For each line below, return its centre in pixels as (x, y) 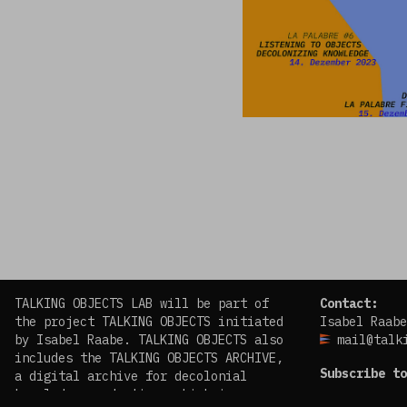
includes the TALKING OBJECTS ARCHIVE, (149, 358)
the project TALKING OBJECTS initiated (149, 322)
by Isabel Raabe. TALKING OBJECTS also (149, 340)
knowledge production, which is (124, 394)
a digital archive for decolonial (131, 376)
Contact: (349, 303)
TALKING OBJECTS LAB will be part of (142, 303)
